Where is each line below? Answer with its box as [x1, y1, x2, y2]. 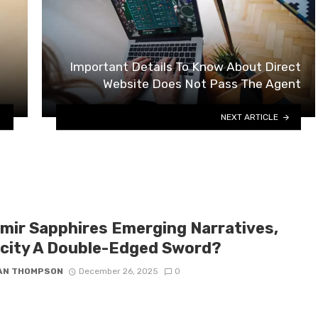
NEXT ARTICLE [221, 111, 279, 122]
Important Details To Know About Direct [70, 60, 301, 75]
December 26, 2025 [79, 266, 159, 277]
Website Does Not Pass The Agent [103, 77, 301, 92]
